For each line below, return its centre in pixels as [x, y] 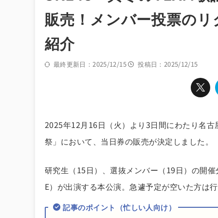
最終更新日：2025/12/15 [91, 64]
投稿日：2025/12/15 [168, 64]
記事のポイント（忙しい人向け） [119, 207]
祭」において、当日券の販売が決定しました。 [129, 141]
